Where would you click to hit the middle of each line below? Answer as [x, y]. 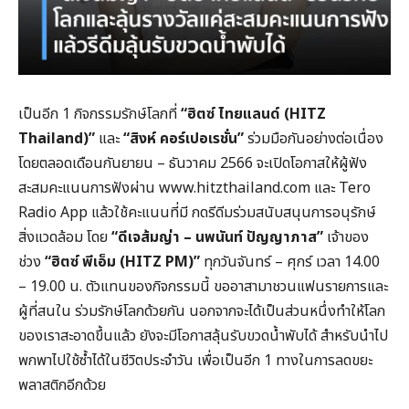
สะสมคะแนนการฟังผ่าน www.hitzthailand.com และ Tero [194, 188]
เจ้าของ [346, 237]
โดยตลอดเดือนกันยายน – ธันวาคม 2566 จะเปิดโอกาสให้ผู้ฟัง [193, 163]
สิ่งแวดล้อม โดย [65, 237]
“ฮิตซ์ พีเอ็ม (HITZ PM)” [122, 262]
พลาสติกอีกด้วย [62, 385]
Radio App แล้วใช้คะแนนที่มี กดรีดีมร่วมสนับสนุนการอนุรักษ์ [197, 212]
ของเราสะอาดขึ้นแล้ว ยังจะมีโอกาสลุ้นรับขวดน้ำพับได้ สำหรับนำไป [203, 336]
